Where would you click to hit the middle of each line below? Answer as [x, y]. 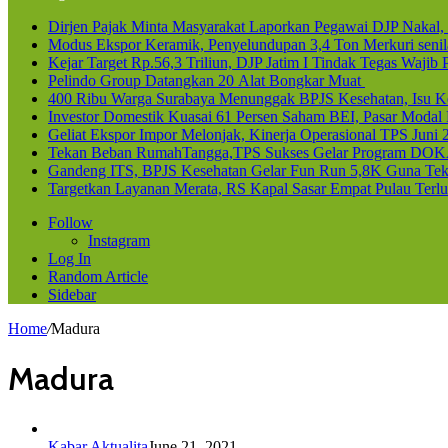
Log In [69, 258]
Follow [70, 222]
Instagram [119, 240]
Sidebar [72, 294]
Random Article [98, 276]
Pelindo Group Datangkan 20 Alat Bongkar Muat [206, 80]
